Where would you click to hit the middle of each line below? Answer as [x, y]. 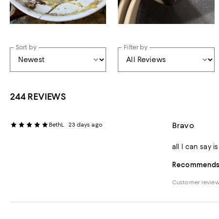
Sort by [26, 47]
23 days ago [85, 125]
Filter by [136, 47]
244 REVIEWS [38, 97]
